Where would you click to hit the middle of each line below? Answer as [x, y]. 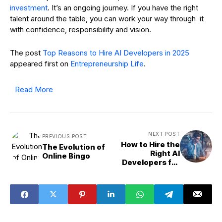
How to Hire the [150, 145]
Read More [34, 90]
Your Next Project [146, 171]
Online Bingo [66, 156]
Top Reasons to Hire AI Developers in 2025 [116, 53]
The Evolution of [74, 147]
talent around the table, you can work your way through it [107, 19]
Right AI [165, 154]
